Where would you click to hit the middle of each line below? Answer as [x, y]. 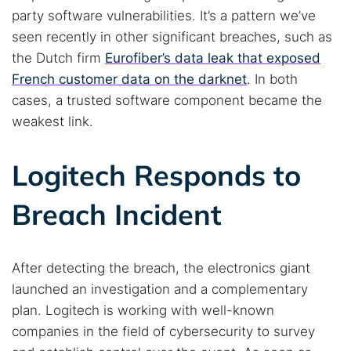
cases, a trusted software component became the [167, 100]
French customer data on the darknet [129, 79]
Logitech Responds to [156, 175]
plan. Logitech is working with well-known [143, 310]
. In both [272, 79]
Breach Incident [117, 214]
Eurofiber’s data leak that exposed [213, 58]
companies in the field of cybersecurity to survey [163, 331]
